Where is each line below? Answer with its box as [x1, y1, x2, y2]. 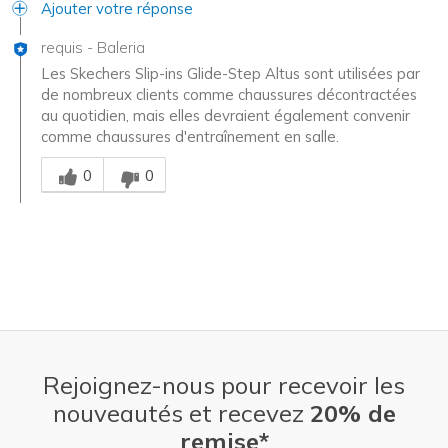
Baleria [97, 37, 145, 57]
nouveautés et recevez [52, 397, 310, 428]
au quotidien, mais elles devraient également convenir [41, 105, 410, 125]
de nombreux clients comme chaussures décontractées [41, 84, 417, 104]
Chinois [40, 146, 88, 166]
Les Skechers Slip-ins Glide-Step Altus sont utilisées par [41, 63, 420, 83]
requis [41, 37, 83, 57]
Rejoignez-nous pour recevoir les [43, 369, 405, 400]
